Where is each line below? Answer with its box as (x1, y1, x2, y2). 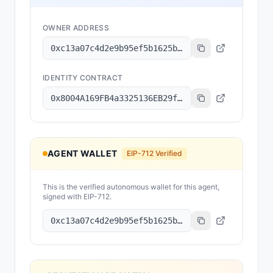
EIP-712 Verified (127, 149, 183, 158)
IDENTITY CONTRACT (43, 73, 123, 82)
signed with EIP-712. (43, 192, 112, 201)
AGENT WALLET (48, 148, 118, 158)
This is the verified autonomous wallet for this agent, (43, 182, 219, 191)
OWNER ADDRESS (43, 23, 109, 32)
